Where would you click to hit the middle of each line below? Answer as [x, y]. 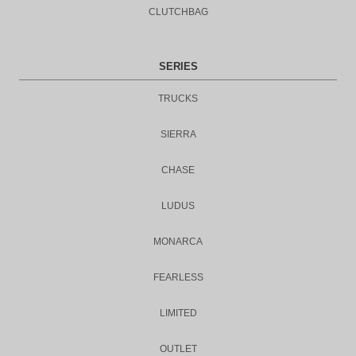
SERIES [178, 66]
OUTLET [178, 349]
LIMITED [178, 313]
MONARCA [178, 242]
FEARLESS [178, 277]
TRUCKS [178, 99]
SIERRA [178, 134]
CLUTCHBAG [178, 12]
